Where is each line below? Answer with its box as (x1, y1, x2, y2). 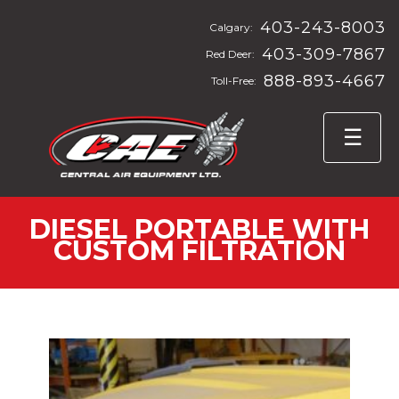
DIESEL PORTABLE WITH (29, 212, 370, 246)
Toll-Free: (211, 74, 256, 87)
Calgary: (209, 20, 253, 34)
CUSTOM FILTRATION (53, 233, 346, 267)
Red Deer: (206, 47, 255, 61)
